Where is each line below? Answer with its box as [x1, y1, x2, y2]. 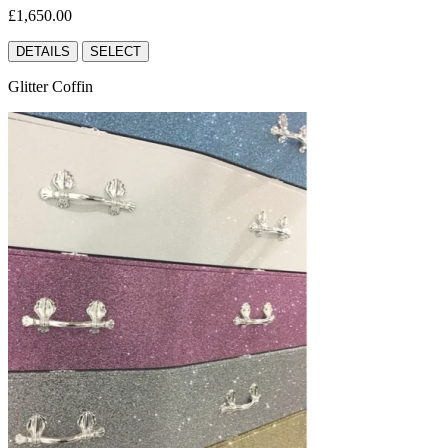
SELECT [90, 43, 141, 59]
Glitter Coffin [8, 77, 93, 95]
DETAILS [16, 43, 70, 59]
